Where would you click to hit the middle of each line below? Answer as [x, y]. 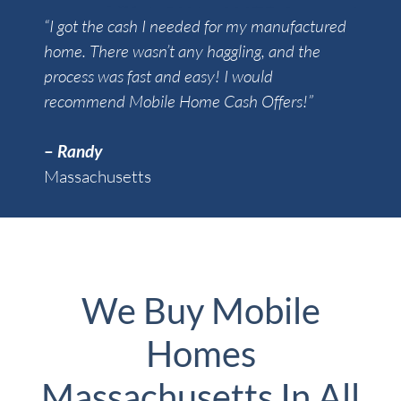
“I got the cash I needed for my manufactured [196, 26]
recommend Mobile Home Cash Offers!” [181, 102]
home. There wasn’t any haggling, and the [183, 51]
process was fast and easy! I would [159, 77]
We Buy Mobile [200, 311]
